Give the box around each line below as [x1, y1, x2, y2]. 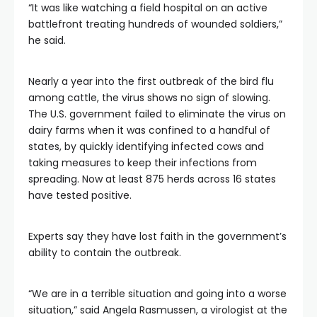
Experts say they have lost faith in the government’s [28, 229, 287, 243]
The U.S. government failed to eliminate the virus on [28, 107, 286, 121]
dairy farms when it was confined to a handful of [28, 123, 270, 137]
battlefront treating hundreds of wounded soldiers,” [28, 17, 282, 31]
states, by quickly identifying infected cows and [28, 139, 264, 154]
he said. [28, 33, 66, 47]
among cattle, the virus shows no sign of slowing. [28, 91, 270, 105]
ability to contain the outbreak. [28, 246, 181, 260]
